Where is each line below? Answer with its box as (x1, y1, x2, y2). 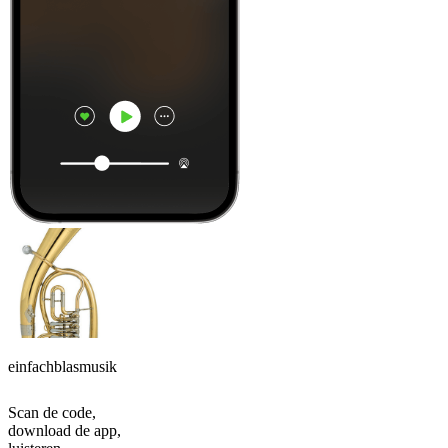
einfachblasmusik (8, 358, 117, 376)
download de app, (8, 422, 121, 440)
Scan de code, (8, 404, 96, 422)
